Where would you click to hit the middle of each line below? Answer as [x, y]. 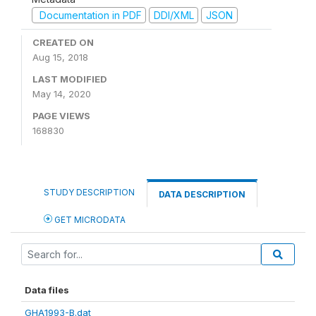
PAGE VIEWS [61, 116]
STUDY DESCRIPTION [89, 192]
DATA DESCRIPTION [202, 194]
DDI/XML [174, 15]
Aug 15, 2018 [60, 57]
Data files [47, 290]
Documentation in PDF [89, 15]
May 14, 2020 [62, 94]
